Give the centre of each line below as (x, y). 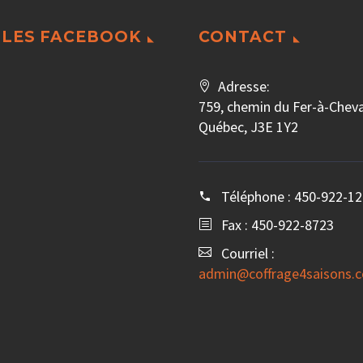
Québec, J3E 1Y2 (248, 127)
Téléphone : (258, 197)
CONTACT (243, 37)
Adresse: (244, 87)
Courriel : (248, 254)
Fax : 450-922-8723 (278, 225)
